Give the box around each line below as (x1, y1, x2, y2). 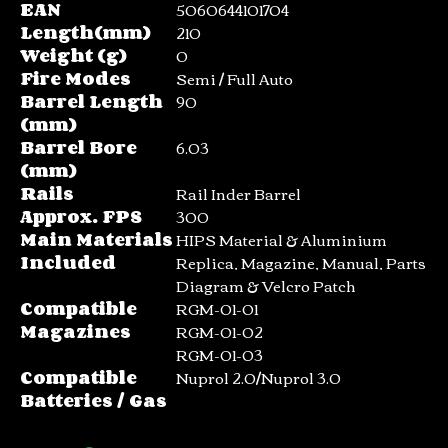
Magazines (20, 317, 131, 346)
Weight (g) (20, 41, 127, 70)
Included (20, 248, 116, 277)
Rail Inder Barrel (176, 179, 301, 208)
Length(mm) (20, 18, 151, 47)
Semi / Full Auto (176, 64, 293, 93)
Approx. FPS (20, 202, 142, 231)
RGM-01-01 (176, 294, 258, 323)
